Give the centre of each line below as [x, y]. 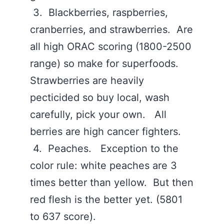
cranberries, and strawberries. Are [111, 29]
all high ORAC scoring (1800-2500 [111, 46]
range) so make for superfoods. [106, 63]
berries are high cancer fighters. [107, 131]
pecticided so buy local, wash [100, 97]
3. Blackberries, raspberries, [99, 12]
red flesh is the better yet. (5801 [106, 199]
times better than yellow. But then [112, 182]
